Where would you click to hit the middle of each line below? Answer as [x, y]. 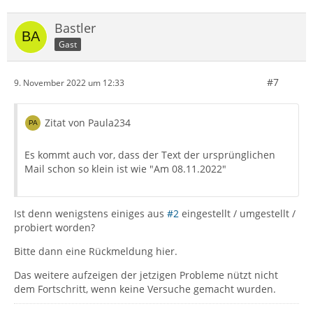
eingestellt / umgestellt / [237, 214]
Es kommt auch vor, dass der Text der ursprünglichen [150, 155]
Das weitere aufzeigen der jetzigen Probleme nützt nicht [146, 275]
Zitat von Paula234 [88, 123]
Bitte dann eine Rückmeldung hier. [96, 252]
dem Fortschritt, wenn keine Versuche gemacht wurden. [145, 289]
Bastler [75, 28]
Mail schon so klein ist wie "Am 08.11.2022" [125, 169]
